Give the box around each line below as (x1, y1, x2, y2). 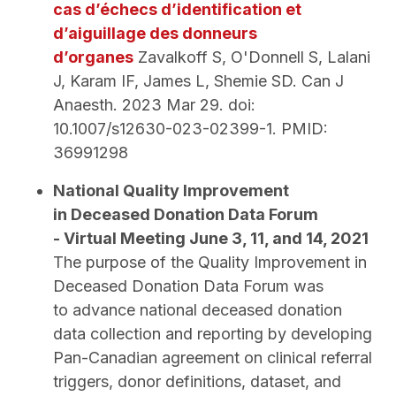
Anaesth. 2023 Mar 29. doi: (53, 95, 255, 115)
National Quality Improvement (53, 181, 289, 201)
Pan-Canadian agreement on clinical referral (53, 348, 372, 368)
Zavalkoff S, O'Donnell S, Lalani (133, 48, 370, 67)
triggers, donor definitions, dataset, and (53, 372, 341, 392)
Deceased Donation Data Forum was (53, 277, 324, 296)
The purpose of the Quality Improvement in (53, 253, 367, 272)
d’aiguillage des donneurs (53, 24, 257, 43)
